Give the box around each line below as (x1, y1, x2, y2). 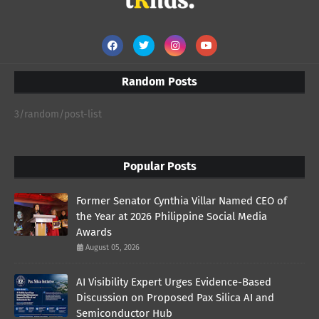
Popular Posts (122, 159, 197, 173)
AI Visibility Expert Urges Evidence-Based (76, 275, 271, 288)
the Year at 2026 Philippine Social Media (76, 209, 267, 223)
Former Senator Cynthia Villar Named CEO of (76, 194, 287, 207)
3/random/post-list (14, 108, 102, 120)
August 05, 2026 (85, 242, 140, 252)
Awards (76, 225, 112, 239)
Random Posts (122, 74, 197, 88)
